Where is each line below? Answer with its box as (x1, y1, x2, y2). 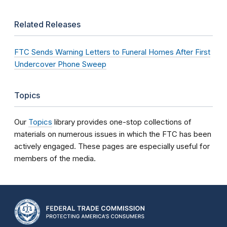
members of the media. (14, 154, 96, 163)
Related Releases (14, 19, 81, 29)
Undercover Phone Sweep (14, 59, 106, 69)
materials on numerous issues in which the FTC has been (14, 129, 211, 139)
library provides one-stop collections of (52, 117, 192, 127)
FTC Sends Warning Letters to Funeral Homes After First (14, 47, 210, 57)
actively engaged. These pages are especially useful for (14, 141, 210, 151)
